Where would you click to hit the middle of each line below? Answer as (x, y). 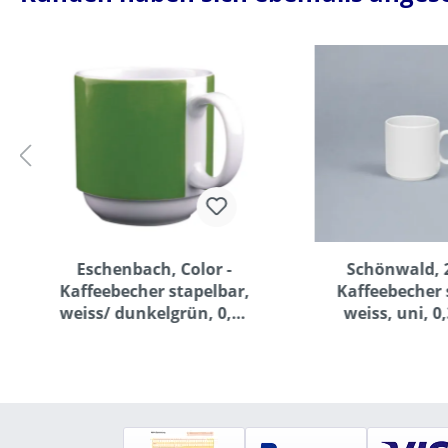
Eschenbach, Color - (154, 269)
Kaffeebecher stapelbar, (154, 291)
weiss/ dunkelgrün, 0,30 (154, 313)
